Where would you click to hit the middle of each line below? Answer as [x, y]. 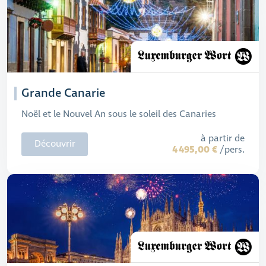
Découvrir [55, 144]
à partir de [223, 138]
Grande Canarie [63, 94]
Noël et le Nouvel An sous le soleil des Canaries [119, 114]
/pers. [231, 150]
